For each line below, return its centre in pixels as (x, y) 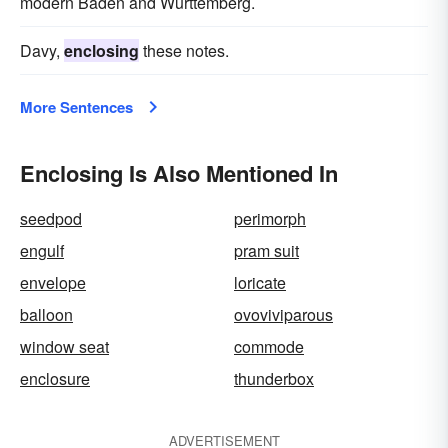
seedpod (51, 218)
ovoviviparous (283, 314)
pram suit (266, 250)
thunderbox (274, 378)
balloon (46, 314)
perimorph (270, 218)
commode (269, 346)
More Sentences (76, 107)
